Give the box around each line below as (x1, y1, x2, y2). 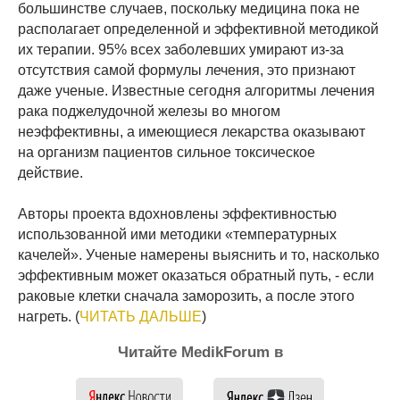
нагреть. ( (18, 308, 79, 324)
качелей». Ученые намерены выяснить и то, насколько (18, 246, 379, 262)
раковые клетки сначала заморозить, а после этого (18, 287, 354, 304)
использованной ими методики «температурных (18, 226, 337, 242)
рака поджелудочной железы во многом (18, 103, 280, 119)
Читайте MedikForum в (117, 343, 283, 361)
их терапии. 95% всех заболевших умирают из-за (18, 41, 344, 57)
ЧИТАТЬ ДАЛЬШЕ (79, 308, 202, 324)
